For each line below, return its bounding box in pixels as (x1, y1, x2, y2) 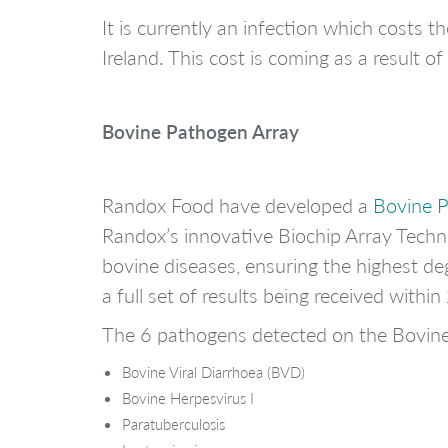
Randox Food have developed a (102, 191, 373, 218)
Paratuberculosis (122, 413, 225, 434)
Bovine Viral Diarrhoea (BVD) (122, 361, 305, 382)
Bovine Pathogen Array (102, 117, 299, 144)
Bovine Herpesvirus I (122, 387, 254, 408)
